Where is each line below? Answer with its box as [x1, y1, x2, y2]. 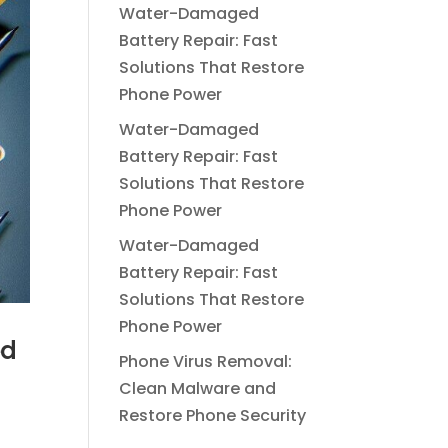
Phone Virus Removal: [119, 350, 293, 373]
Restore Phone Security [119, 404, 307, 427]
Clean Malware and [119, 377, 277, 400]
